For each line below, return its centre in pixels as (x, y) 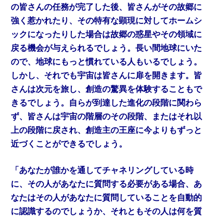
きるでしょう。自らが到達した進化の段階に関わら (107, 103)
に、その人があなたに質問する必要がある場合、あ (107, 184)
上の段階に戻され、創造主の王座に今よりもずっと (107, 131)
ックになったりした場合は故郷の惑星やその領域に (107, 35)
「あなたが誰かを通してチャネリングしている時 (102, 170)
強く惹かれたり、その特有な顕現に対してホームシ (107, 21)
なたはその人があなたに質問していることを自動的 (107, 197)
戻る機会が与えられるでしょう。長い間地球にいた (107, 48)
